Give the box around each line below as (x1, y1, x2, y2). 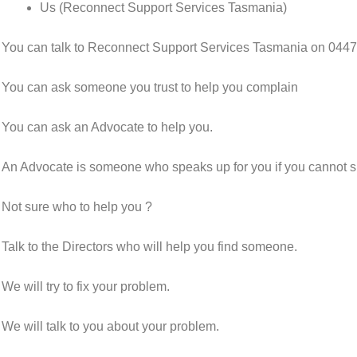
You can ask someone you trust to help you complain (2, 80, 298, 94)
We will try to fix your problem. (2, 280, 173, 293)
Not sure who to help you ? (2, 200, 152, 214)
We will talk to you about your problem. (2, 320, 219, 333)
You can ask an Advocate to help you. (2, 120, 216, 134)
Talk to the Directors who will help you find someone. (2, 240, 300, 253)
